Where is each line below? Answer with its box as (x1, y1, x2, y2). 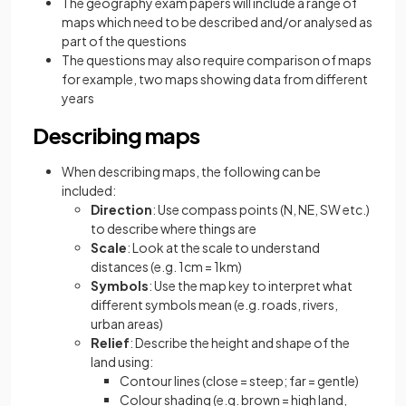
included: (62, 181, 116, 198)
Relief (91, 333, 130, 351)
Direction (91, 200, 152, 217)
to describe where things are (91, 219, 256, 237)
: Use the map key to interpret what (149, 276, 353, 294)
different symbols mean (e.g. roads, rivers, (91, 295, 338, 313)
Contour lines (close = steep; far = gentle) (120, 372, 359, 389)
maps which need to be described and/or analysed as (62, 13, 372, 30)
